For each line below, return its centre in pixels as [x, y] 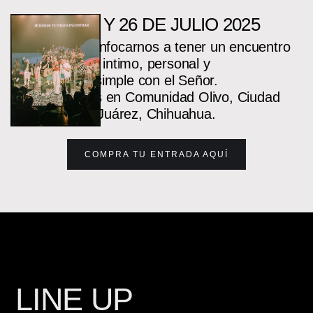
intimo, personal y [156, 63]
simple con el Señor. [156, 80]
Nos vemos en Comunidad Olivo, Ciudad [156, 97]
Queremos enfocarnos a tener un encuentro [156, 46]
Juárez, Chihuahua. [156, 114]
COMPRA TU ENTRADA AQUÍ [156, 154]
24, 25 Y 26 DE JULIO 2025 [156, 24]
